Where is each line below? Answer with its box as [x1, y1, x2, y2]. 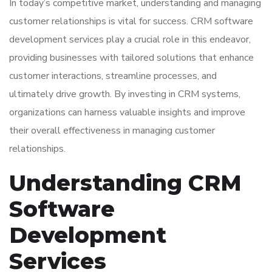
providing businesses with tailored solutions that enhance [9, 51, 254, 65]
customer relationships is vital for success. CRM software [9, 15, 253, 29]
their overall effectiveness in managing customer [9, 124, 215, 138]
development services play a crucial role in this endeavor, [9, 33, 251, 47]
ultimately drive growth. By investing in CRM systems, [9, 87, 240, 101]
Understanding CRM [9, 169, 242, 197]
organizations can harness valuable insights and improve [9, 106, 245, 120]
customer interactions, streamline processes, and [9, 69, 217, 83]
